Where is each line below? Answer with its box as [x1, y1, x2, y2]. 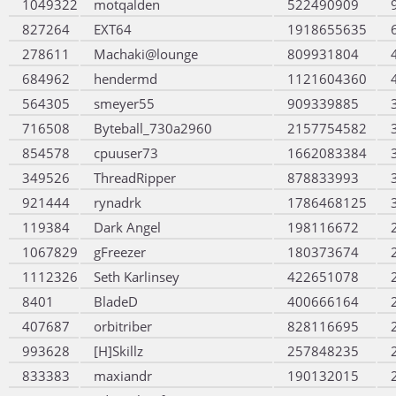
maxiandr [94, 367, 152, 385]
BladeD [94, 293, 138, 310]
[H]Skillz [94, 342, 143, 360]
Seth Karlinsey [94, 268, 179, 286]
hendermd [94, 70, 157, 88]
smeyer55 [94, 95, 155, 112]
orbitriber [94, 317, 152, 335]
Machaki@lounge [94, 45, 198, 63]
